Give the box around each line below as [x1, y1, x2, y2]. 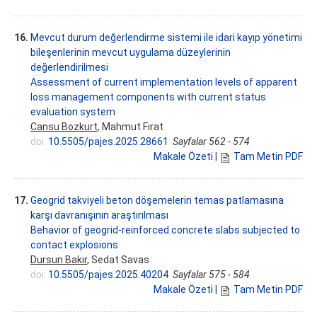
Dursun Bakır [30, 254, 87, 266]
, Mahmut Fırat [98, 121, 163, 133]
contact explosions [30, 239, 118, 251]
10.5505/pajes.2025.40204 [48, 269, 168, 281]
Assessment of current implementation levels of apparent [30, 76, 297, 88]
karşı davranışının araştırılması [30, 209, 168, 221]
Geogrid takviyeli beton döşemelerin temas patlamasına [30, 195, 284, 207]
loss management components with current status [30, 91, 266, 103]
